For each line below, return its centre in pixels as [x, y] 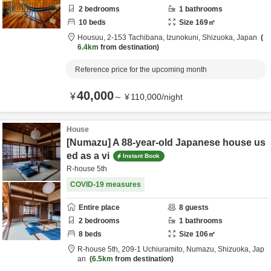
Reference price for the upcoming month [141, 70]
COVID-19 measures [106, 184]
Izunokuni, [184, 38]
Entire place [99, 207]
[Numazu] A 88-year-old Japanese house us [166, 142]
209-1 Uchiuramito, [154, 249]
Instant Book [141, 155]
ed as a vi [88, 156]
